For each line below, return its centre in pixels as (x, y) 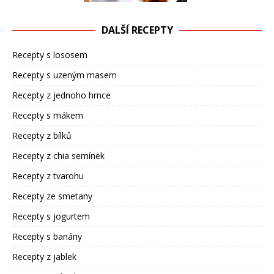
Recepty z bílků (42, 136)
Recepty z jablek (44, 257)
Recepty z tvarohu (48, 176)
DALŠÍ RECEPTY (137, 30)
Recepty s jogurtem (51, 217)
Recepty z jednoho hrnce (61, 95)
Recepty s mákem (48, 116)
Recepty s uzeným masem (65, 75)
